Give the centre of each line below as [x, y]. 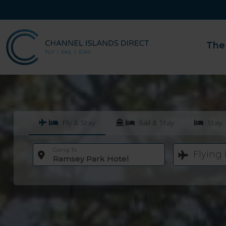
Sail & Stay [155, 122]
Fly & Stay [78, 122]
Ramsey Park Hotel [91, 158]
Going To [65, 150]
